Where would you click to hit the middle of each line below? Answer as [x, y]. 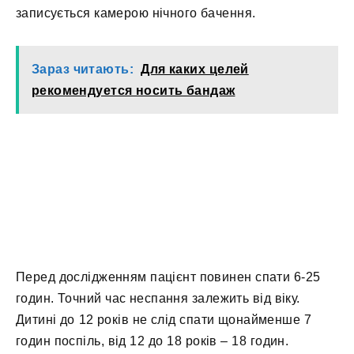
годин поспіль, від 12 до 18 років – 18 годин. [153, 341]
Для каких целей [195, 69]
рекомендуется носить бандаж [134, 90]
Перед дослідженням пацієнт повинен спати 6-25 [168, 277]
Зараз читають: [83, 69]
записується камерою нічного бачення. [136, 13]
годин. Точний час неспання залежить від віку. [158, 298]
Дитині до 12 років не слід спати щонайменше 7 [164, 319]
